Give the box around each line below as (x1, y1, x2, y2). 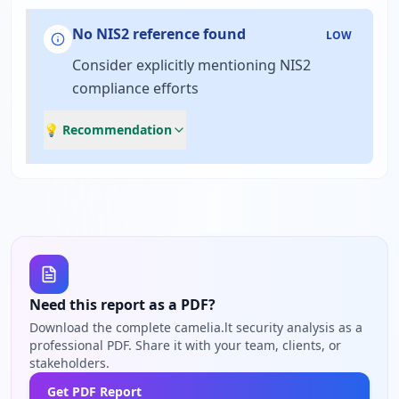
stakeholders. (29, 354, 110, 371)
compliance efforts (72, 78, 199, 98)
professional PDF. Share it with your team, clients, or (29, 337, 341, 354)
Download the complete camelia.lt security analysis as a (29, 319, 362, 336)
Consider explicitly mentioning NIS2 (72, 55, 311, 75)
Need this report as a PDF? (29, 295, 216, 314)
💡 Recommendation (44, 121, 172, 138)
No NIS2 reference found (72, 24, 246, 44)
